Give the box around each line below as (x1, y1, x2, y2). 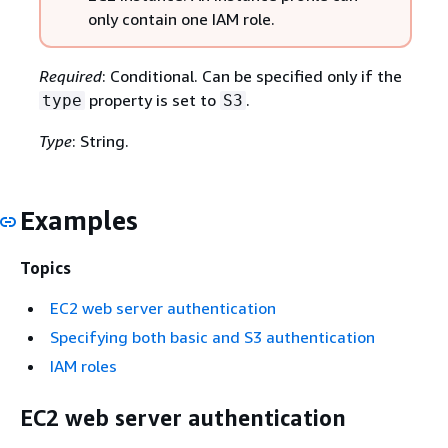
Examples (20, 205, 138, 236)
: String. (71, 131, 129, 151)
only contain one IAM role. (87, 9, 275, 29)
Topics (20, 257, 71, 278)
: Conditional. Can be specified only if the (101, 66, 402, 86)
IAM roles (50, 355, 117, 376)
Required (38, 66, 102, 86)
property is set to (84, 90, 220, 110)
